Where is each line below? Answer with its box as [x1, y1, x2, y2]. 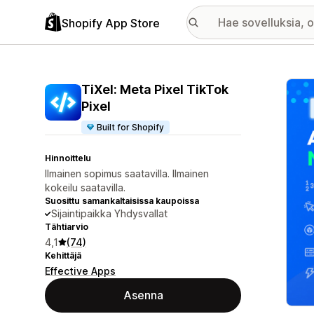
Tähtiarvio [45, 221, 88, 232]
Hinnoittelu [45, 153, 91, 163]
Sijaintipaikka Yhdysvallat [51, 207, 168, 219]
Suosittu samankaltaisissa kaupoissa [45, 196, 199, 206]
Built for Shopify [97, 122, 165, 132]
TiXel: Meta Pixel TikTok [81, 82, 228, 97]
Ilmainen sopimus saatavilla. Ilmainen [45, 168, 209, 179]
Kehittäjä [45, 250, 81, 261]
